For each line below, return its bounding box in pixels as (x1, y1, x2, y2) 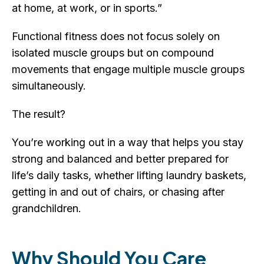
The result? (12, 108, 65, 121)
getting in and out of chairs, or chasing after (12, 186, 225, 199)
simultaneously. (12, 80, 86, 93)
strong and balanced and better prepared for (12, 153, 229, 166)
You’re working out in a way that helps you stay (12, 136, 243, 149)
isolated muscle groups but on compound (12, 47, 214, 60)
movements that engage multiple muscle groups (12, 63, 245, 76)
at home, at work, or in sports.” (12, 2, 162, 15)
